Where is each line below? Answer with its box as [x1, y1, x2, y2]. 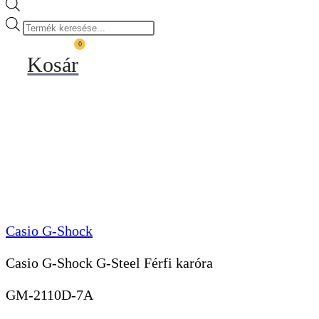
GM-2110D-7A [6, 286, 93, 303]
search [22, 37, 47, 48]
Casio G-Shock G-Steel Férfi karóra [6, 255, 213, 271]
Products [22, 19, 57, 31]
